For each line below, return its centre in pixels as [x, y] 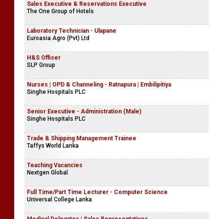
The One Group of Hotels [60, 11]
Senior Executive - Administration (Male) [84, 111]
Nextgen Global [47, 173]
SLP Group [41, 65]
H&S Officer [44, 58]
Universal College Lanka [59, 199]
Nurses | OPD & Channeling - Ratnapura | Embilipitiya [99, 85]
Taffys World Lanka [53, 146]
